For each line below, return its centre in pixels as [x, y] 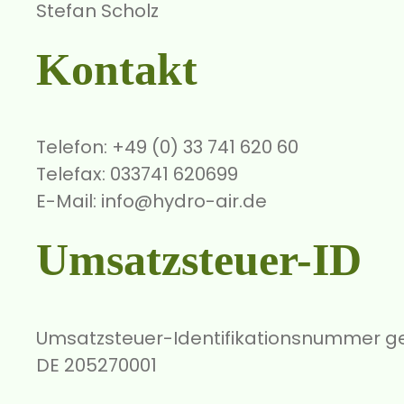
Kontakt [117, 69]
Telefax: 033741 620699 [137, 174]
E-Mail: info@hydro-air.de [151, 202]
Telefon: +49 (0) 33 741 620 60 [167, 147]
